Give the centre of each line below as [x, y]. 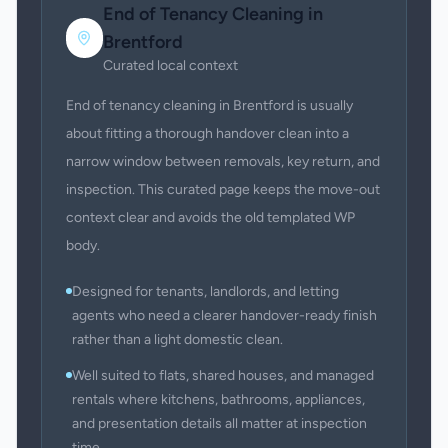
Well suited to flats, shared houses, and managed [223, 375]
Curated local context [170, 65]
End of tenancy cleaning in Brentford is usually [209, 105]
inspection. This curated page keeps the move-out [223, 189]
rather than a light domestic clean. [177, 339]
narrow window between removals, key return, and [223, 161]
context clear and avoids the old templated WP [210, 217]
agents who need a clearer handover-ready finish [224, 315]
